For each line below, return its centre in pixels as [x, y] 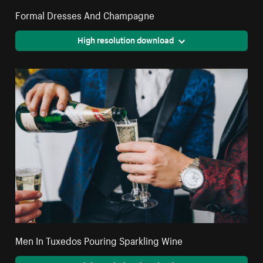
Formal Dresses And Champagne [85, 14]
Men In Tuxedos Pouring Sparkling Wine [99, 240]
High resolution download [125, 40]
